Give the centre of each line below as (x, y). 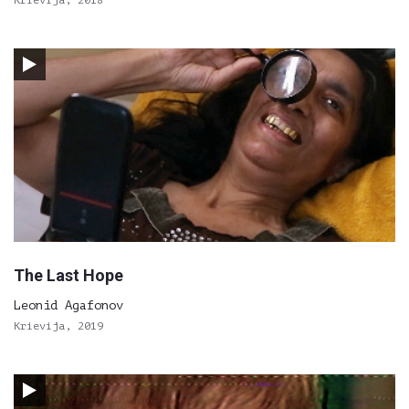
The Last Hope (68, 275)
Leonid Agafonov (68, 305)
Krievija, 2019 (58, 326)
